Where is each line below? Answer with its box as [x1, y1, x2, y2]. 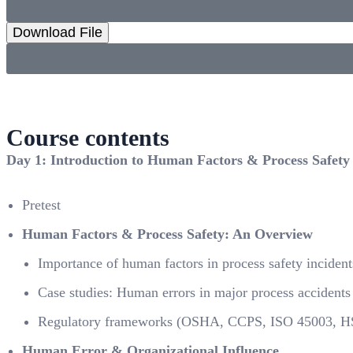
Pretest [22, 197, 61, 213]
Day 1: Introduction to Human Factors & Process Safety [6, 152, 350, 168]
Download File [13, 24, 102, 40]
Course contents [6, 124, 169, 150]
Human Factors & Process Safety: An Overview [22, 226, 313, 242]
